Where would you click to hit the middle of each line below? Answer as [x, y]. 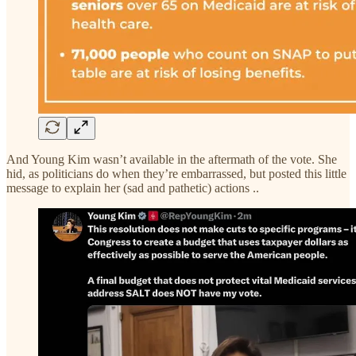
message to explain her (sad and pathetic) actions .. [133, 188]
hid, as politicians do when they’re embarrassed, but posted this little [176, 173]
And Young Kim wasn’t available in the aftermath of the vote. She [172, 159]
